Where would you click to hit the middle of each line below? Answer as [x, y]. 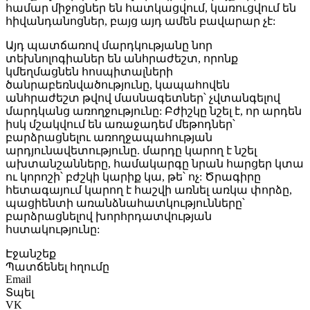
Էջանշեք [31, 253]
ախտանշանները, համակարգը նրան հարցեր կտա [155, 163]
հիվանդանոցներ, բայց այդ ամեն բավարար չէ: [140, 21]
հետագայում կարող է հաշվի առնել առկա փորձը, [149, 190]
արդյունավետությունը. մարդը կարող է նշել [131, 150]
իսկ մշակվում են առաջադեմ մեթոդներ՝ [120, 124]
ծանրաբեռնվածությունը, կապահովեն [118, 84]
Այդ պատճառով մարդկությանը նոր [109, 45]
